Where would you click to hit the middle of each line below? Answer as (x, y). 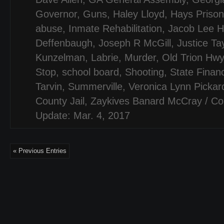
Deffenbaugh (64, 43)
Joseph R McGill (135, 43)
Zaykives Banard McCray (146, 101)
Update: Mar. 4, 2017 (83, 115)
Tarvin (49, 86)
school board (90, 72)
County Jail (60, 101)
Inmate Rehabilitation (115, 28)
